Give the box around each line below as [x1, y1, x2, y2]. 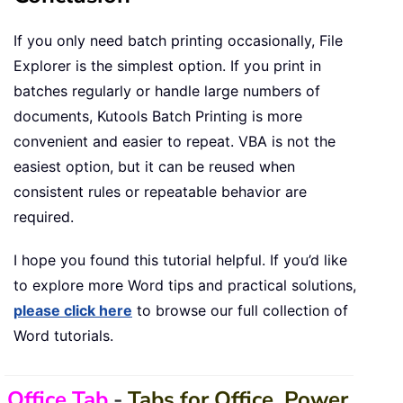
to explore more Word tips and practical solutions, [13, 276, 356, 295]
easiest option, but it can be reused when [13, 157, 295, 176]
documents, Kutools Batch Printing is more [13, 107, 302, 126]
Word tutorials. [13, 327, 113, 345]
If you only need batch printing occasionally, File [13, 31, 343, 50]
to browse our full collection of [132, 301, 348, 320]
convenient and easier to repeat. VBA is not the [13, 132, 336, 151]
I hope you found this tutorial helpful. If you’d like [13, 251, 347, 270]
